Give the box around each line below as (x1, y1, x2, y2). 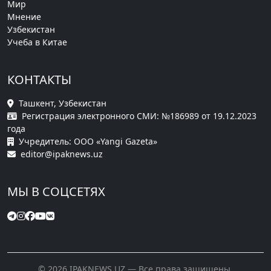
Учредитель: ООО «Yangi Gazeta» (19, 135, 157, 148)
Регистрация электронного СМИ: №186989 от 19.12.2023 (22, 110, 256, 122)
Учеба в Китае (7, 36, 67, 48)
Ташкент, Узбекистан (19, 97, 106, 109)
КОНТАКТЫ (7, 71, 71, 88)
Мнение (7, 11, 41, 23)
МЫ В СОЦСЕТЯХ (7, 183, 105, 200)
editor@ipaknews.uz (21, 148, 103, 160)
